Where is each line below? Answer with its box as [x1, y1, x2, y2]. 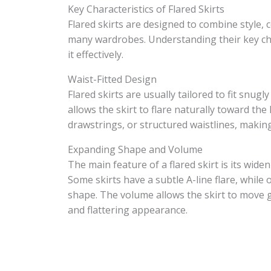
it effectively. [68, 48, 123, 61]
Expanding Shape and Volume [68, 143, 203, 156]
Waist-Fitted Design [68, 73, 157, 86]
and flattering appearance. [68, 203, 188, 217]
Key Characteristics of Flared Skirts [68, 2, 224, 16]
